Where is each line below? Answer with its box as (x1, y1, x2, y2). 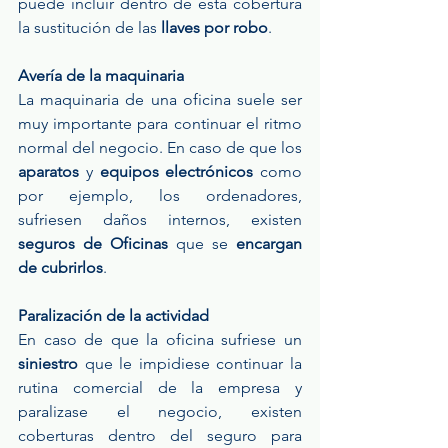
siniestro (18, 354, 85, 374)
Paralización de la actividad (18, 306, 209, 326)
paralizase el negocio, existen (18, 402, 302, 422)
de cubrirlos (18, 258, 103, 278)
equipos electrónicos (99, 162, 254, 182)
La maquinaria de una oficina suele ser (18, 90, 302, 110)
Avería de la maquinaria (18, 66, 184, 86)
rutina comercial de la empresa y (18, 378, 302, 398)
